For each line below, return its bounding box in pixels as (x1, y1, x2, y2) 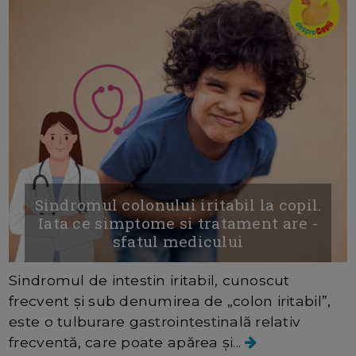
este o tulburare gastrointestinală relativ (9, 313, 301, 331)
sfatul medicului (112, 231, 244, 252)
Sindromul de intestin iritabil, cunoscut (9, 272, 290, 289)
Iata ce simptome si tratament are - (37, 213, 319, 234)
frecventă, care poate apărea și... (9, 334, 246, 351)
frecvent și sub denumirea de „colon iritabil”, (9, 292, 331, 310)
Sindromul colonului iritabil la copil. (34, 195, 322, 215)
